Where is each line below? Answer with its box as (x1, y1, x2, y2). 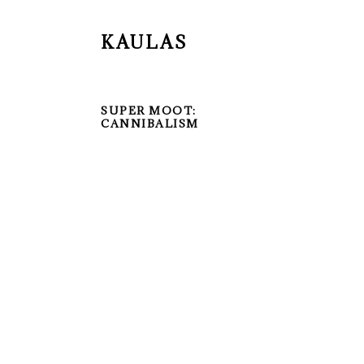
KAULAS (101, 31, 188, 54)
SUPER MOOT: (101, 103, 197, 118)
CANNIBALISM (101, 116, 199, 131)
